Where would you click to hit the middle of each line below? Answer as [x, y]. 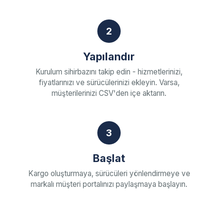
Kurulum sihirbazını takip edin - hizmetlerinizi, [109, 72]
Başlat [109, 158]
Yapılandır [109, 56]
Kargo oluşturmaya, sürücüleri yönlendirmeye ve [109, 173]
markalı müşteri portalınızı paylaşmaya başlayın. [109, 184]
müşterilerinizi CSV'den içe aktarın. [109, 93]
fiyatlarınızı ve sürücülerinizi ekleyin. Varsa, [109, 82]
